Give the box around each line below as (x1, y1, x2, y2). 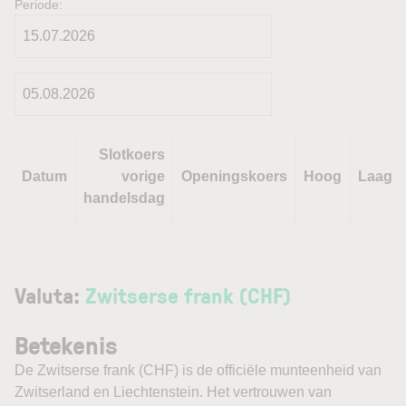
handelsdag (83, 190, 165, 206)
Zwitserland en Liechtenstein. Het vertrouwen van (14, 384, 332, 400)
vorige (121, 169, 165, 184)
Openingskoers (181, 169, 287, 184)
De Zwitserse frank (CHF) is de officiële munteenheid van (14, 362, 382, 378)
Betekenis (14, 327, 118, 362)
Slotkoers (99, 147, 165, 162)
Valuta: (14, 280, 85, 310)
